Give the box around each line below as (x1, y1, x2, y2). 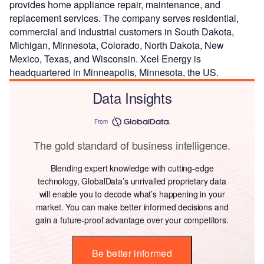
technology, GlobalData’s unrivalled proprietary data (38, 174, 226, 187)
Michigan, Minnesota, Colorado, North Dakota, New (9, 38, 224, 52)
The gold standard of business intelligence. (34, 137, 230, 153)
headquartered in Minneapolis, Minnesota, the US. (9, 65, 219, 79)
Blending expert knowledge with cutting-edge (50, 161, 214, 174)
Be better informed (92, 246, 172, 260)
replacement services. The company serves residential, (9, 11, 239, 25)
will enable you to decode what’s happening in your (39, 187, 225, 200)
